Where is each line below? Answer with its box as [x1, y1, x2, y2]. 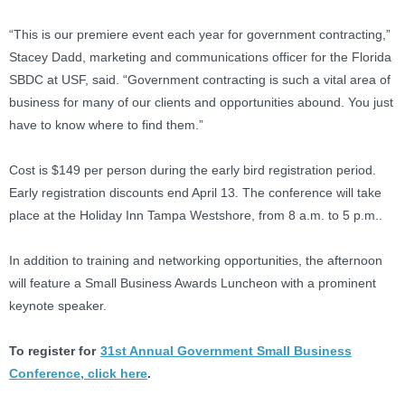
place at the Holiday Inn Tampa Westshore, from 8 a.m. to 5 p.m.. [9, 208, 382, 223]
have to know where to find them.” [9, 118, 203, 133]
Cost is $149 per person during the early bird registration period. [9, 163, 376, 178]
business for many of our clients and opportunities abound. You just [9, 95, 393, 110]
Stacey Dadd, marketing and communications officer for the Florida [9, 50, 391, 65]
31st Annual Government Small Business [100, 344, 352, 359]
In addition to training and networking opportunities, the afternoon [9, 253, 382, 268]
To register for [9, 344, 96, 359]
